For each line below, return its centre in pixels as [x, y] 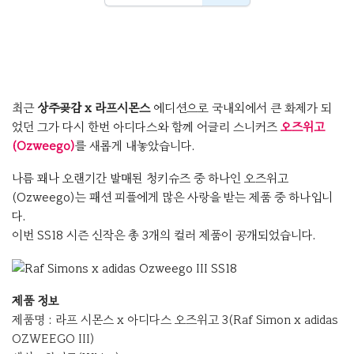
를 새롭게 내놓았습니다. [135, 146]
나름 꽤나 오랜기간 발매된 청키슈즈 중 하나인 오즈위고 [150, 179]
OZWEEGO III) [53, 339]
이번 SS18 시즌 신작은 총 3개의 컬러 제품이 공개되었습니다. [164, 235]
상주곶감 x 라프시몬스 [94, 108]
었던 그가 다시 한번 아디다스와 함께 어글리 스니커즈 [146, 127]
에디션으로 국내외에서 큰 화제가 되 [241, 108]
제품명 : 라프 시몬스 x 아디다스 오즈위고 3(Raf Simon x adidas [175, 320]
